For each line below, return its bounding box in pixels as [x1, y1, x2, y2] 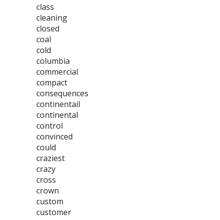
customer [36, 207, 71, 218]
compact [36, 77, 67, 88]
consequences [36, 88, 88, 99]
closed [36, 23, 59, 34]
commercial [36, 66, 78, 77]
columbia [36, 55, 70, 66]
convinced [36, 131, 73, 142]
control [36, 120, 63, 131]
